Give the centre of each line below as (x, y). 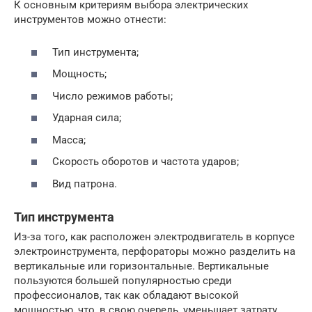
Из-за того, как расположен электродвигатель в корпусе (154, 236)
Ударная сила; (87, 118)
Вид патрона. (85, 184)
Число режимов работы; (112, 96)
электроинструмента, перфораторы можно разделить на (155, 251)
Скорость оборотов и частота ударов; (146, 162)
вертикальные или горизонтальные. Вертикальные (141, 266)
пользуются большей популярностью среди (123, 280)
